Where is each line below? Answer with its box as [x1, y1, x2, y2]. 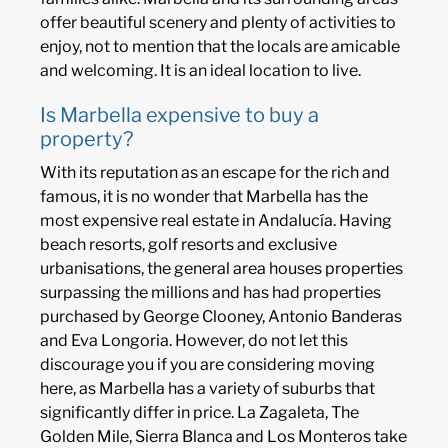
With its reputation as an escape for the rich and [40, 163, 390, 183]
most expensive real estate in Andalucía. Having [40, 211, 392, 231]
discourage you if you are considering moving [40, 355, 375, 375]
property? [40, 127, 133, 152]
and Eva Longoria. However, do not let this [40, 331, 348, 351]
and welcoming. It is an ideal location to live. [40, 61, 361, 81]
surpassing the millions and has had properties [40, 283, 381, 303]
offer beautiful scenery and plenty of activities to [40, 13, 396, 33]
